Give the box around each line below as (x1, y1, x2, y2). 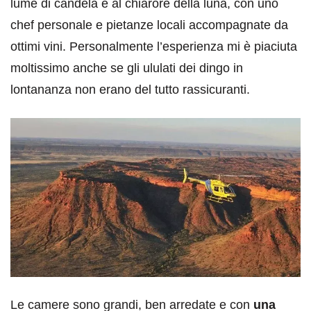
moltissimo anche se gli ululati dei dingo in (10, 60, 243, 75)
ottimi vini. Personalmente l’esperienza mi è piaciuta (10, 39, 297, 53)
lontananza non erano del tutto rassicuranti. (10, 82, 250, 96)
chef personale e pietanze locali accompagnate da (10, 17, 288, 32)
